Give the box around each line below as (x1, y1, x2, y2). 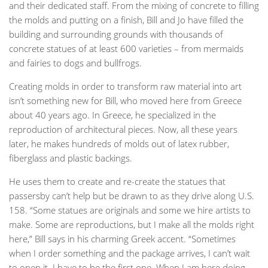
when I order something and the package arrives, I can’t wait (9, 246, 250, 259)
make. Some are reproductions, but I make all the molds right (9, 218, 254, 230)
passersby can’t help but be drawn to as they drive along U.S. (9, 189, 254, 202)
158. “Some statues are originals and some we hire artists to (9, 203, 251, 216)
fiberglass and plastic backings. (9, 151, 132, 164)
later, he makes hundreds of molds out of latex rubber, (9, 137, 229, 150)
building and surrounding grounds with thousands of (9, 28, 223, 40)
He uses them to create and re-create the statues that (9, 175, 226, 187)
